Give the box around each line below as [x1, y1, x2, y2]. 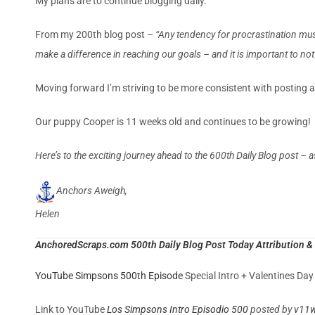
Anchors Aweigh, [56, 184, 127, 196]
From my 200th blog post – [35, 28, 155, 40]
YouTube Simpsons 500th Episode [35, 269, 183, 281]
